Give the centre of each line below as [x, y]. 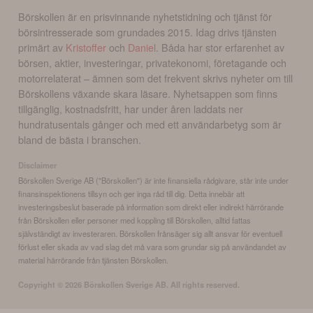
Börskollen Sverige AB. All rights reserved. [161, 284]
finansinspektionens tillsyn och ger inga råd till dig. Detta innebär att [132, 193]
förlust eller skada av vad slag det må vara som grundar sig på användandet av [153, 246]
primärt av [42, 48]
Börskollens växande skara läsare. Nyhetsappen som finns [148, 94]
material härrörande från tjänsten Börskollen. [94, 260]
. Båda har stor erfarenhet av [220, 48]
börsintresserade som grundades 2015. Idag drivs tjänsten [148, 32]
